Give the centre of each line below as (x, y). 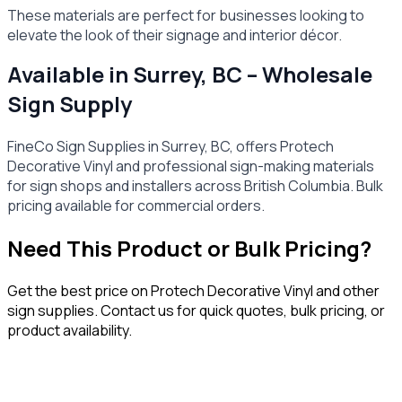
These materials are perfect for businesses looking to (186, 16)
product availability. (70, 331)
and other (346, 291)
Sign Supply (70, 104)
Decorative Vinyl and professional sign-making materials (191, 166)
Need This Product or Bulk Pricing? (189, 249)
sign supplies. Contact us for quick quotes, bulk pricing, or (196, 311)
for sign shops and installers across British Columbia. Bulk (195, 186)
